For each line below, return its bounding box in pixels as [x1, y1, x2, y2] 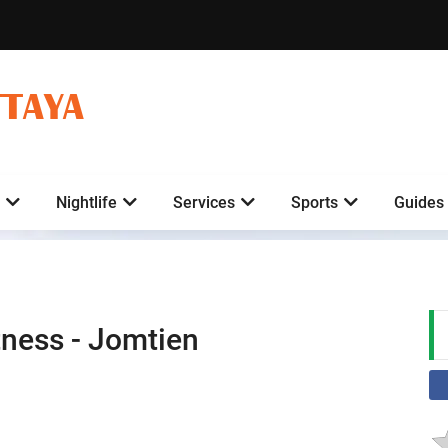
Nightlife [56, 192, 117, 212]
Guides [394, 192, 444, 212]
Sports [291, 192, 338, 212]
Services [173, 192, 235, 212]
